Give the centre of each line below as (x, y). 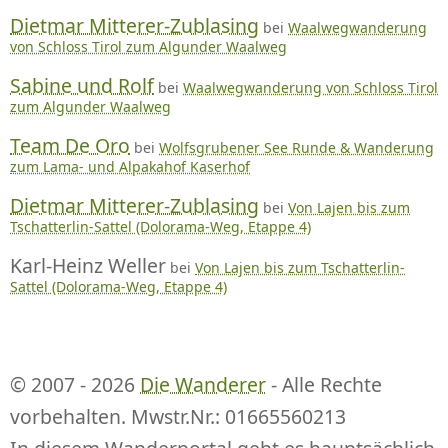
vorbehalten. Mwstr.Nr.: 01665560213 (178, 416)
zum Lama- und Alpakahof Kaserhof (130, 166)
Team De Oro (70, 145)
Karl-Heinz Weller (88, 265)
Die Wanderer (203, 384)
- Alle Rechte (324, 384)
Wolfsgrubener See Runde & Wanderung (296, 147)
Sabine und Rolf (82, 85)
